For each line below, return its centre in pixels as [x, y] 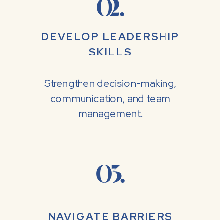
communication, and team [110, 99]
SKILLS [110, 52]
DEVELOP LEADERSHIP [110, 37]
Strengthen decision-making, [110, 84]
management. [110, 114]
